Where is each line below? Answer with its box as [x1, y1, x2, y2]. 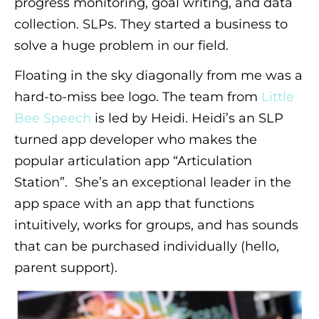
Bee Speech [14, 110, 91, 126]
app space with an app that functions [14, 195, 254, 211]
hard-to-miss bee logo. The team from [14, 88, 261, 105]
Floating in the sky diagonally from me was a [14, 67, 303, 83]
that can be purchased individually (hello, [14, 238, 279, 254]
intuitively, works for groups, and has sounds [14, 216, 298, 233]
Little [261, 88, 294, 105]
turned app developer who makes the [14, 131, 257, 147]
